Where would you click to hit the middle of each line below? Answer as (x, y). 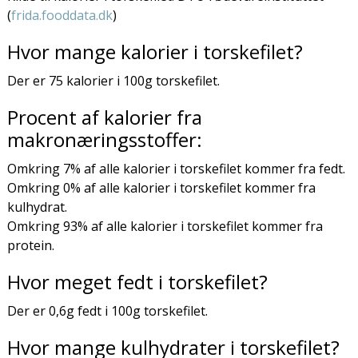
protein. (30, 245)
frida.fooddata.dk (62, 15)
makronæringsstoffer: (104, 139)
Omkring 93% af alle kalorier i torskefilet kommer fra (165, 226)
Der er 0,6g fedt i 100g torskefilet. (107, 310)
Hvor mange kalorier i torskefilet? (155, 51)
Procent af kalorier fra (104, 117)
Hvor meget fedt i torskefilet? (137, 281)
